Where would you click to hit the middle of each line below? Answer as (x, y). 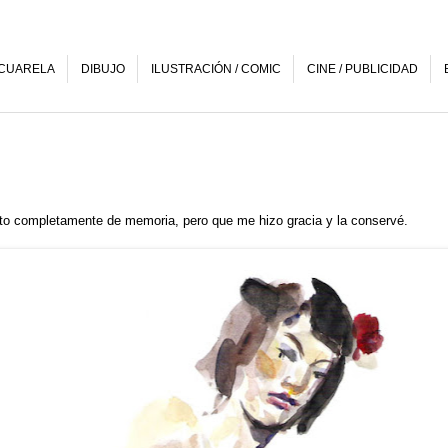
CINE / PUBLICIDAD (362, 69)
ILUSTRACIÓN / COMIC (216, 69)
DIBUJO (103, 69)
